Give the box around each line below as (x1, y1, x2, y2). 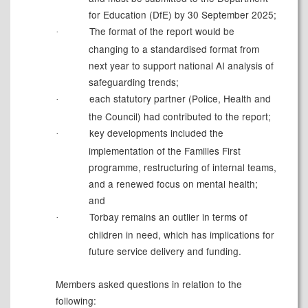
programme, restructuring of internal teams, (88, 160, 276, 175)
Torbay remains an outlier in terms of (86, 210, 247, 224)
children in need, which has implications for (88, 228, 274, 242)
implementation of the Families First (88, 144, 241, 158)
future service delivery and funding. (88, 244, 241, 258)
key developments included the (86, 126, 223, 140)
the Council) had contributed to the (88, 109, 242, 124)
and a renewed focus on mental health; (88, 177, 258, 191)
